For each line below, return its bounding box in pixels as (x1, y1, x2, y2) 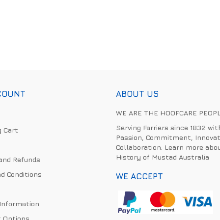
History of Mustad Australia (116, 152, 210, 161)
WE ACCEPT (116, 171, 164, 181)
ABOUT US (116, 88, 159, 99)
